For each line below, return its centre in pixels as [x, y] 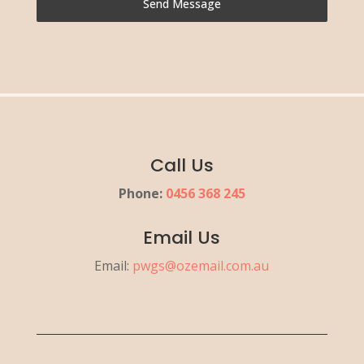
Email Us [182, 237]
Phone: [142, 193]
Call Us [182, 165]
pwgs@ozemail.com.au [201, 265]
